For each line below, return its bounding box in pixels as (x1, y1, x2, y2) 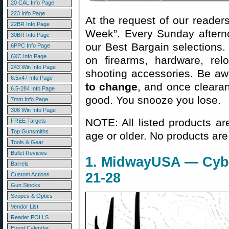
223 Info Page (11, 10, 45, 16)
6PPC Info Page (11, 42, 50, 49)
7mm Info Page (11, 96, 48, 102)
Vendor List (11, 203, 38, 210)
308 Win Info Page (11, 107, 56, 113)
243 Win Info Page (11, 64, 56, 70)
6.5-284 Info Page (11, 85, 55, 91)
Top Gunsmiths (11, 128, 49, 134)
